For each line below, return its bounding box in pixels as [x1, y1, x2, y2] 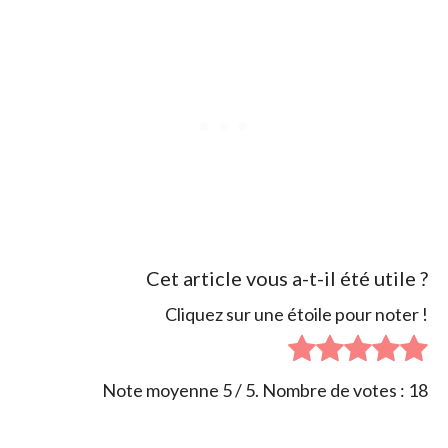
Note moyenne [102, 378, 222, 401]
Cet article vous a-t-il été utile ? [146, 265, 428, 290]
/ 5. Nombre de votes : [232, 378, 408, 401]
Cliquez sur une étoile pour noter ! [165, 303, 428, 326]
